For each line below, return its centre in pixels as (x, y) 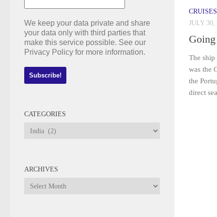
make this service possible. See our (85, 42)
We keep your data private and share (87, 23)
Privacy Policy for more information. (85, 52)
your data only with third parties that (85, 33)
